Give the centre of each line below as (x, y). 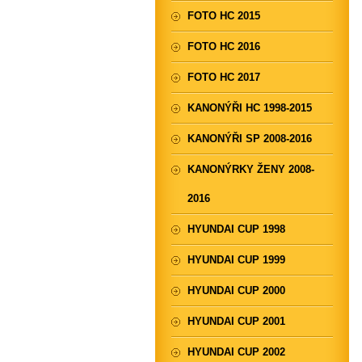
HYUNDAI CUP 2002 (236, 352)
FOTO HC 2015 (224, 16)
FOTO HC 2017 (224, 77)
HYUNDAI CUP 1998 (236, 229)
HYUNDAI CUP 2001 (236, 321)
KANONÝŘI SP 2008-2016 (250, 139)
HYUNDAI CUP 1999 (236, 260)
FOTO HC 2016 (224, 46)
